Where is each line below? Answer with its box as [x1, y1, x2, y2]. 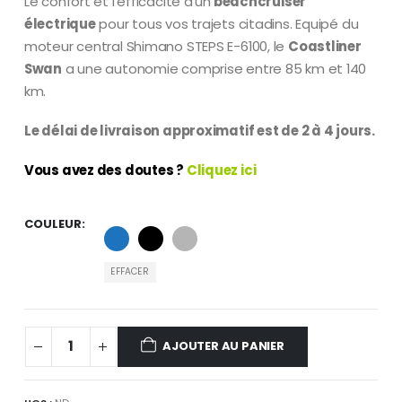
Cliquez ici [183, 160, 257, 179]
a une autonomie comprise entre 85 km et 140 [61, 59, 367, 79]
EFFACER [110, 265, 150, 279]
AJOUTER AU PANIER [162, 337, 284, 355]
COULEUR [23, 214, 82, 232]
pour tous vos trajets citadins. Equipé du [95, 14, 359, 34]
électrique [23, 14, 96, 34]
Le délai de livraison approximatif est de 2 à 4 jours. [23, 121, 375, 140]
